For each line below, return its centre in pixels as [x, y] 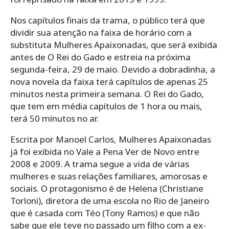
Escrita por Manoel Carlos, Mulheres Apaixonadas [111, 139]
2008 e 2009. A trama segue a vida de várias [100, 164]
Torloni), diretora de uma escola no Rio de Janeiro [110, 200]
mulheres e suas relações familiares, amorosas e [109, 176]
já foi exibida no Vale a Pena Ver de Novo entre [105, 151]
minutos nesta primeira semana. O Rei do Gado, [107, 94]
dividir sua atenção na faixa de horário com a [101, 32]
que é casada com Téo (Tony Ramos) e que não [105, 213]
